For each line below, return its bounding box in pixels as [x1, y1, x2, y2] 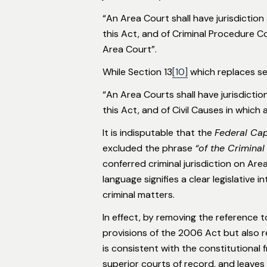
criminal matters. [103, 188, 175, 201]
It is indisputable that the [103, 126, 215, 139]
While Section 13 [103, 65, 172, 78]
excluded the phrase [103, 141, 195, 154]
